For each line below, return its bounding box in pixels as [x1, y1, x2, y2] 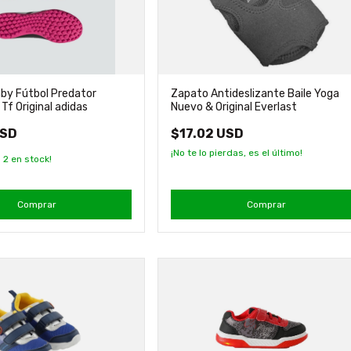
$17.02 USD [171, 125, 244, 141]
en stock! [9, 153, 52, 165]
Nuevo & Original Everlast [171, 100, 298, 114]
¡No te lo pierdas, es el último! [171, 147, 303, 158]
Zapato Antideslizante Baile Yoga [171, 86, 340, 100]
